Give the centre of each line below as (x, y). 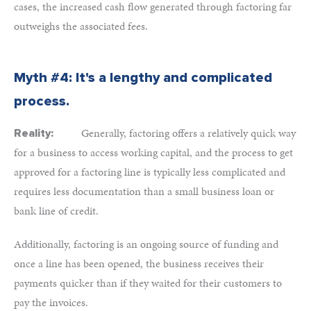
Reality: (48, 133)
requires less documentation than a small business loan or (144, 191)
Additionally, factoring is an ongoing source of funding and (146, 244)
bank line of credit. (56, 211)
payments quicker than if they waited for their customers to (148, 283)
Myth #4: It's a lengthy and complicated (143, 78)
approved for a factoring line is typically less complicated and (150, 172)
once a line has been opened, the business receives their (139, 263)
